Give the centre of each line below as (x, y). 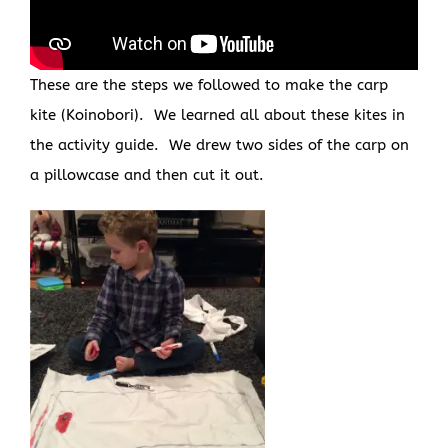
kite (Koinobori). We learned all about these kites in (217, 115)
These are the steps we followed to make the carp (209, 85)
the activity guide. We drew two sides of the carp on (219, 145)
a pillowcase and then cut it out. (147, 175)
